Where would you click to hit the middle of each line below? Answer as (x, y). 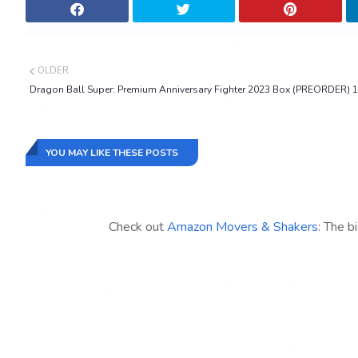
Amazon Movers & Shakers (243, 227)
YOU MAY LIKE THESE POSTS (112, 153)
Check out (138, 227)
